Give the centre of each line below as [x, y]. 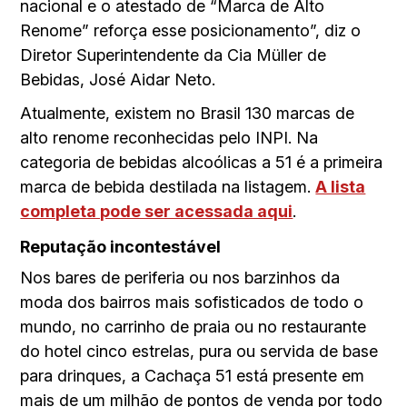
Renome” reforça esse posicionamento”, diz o [191, 30]
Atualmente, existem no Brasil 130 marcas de [188, 113]
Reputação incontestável [121, 246]
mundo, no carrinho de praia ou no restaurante [194, 326]
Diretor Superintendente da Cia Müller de [174, 55]
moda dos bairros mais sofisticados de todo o [192, 302]
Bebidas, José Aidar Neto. [118, 79]
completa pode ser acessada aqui [157, 211]
